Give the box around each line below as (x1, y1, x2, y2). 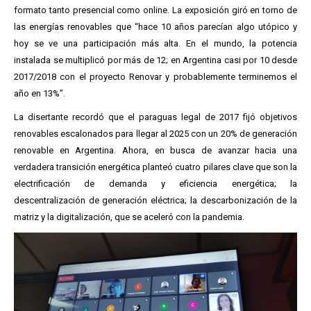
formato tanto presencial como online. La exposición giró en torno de (14, 4, 297, 15)
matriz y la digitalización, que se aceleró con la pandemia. (14, 211, 244, 222)
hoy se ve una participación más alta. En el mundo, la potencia (14, 37, 297, 49)
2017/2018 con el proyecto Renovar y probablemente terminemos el (14, 71, 297, 82)
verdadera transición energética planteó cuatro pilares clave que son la (14, 161, 297, 172)
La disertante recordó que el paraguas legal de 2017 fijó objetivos (14, 111, 297, 122)
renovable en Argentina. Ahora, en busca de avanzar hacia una (14, 144, 297, 155)
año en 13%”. (14, 87, 65, 99)
